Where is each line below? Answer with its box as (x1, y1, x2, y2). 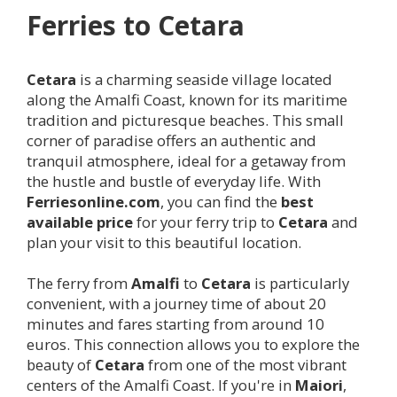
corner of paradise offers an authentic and (27, 129, 316, 151)
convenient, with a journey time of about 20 (27, 292, 326, 314)
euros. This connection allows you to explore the (27, 333, 360, 354)
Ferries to (27, 6, 158, 43)
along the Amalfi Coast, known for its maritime (27, 89, 347, 110)
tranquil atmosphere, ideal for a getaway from (27, 150, 346, 171)
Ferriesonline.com (27, 191, 160, 212)
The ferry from (27, 272, 131, 293)
